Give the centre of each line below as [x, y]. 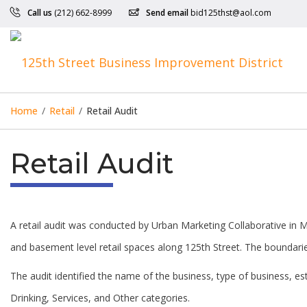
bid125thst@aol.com [231, 13]
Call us [40, 13]
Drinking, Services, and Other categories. [100, 298]
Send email [167, 13]
